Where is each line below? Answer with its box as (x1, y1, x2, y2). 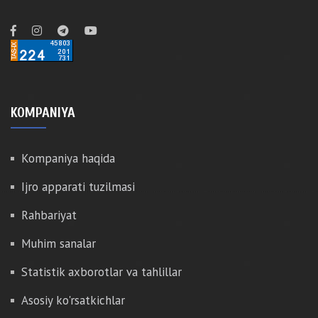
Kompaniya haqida (21, 150, 115, 167)
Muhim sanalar (21, 236, 96, 252)
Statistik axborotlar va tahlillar (21, 264, 182, 280)
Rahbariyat (21, 207, 77, 224)
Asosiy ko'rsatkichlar (21, 292, 125, 309)
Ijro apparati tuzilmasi (21, 179, 135, 195)
